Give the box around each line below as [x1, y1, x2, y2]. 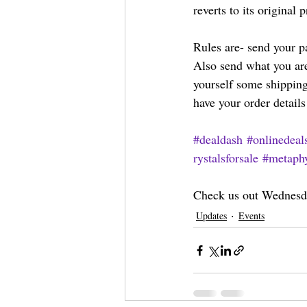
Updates [196, 209, 227, 223]
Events [238, 209, 265, 223]
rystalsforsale [193, 149, 258, 167]
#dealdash [193, 131, 243, 148]
